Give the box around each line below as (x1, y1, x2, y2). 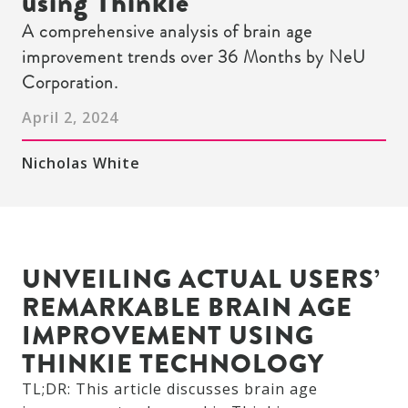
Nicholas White (22, 153, 140, 173)
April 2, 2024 (22, 107, 118, 127)
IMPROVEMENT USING (22, 317, 314, 354)
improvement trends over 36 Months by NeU (22, 45, 366, 69)
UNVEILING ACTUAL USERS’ (22, 260, 381, 298)
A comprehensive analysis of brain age (22, 19, 312, 44)
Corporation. (22, 70, 118, 95)
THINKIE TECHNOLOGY (22, 345, 324, 382)
